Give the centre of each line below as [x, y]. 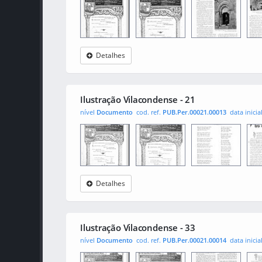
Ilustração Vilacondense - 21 [138, 99]
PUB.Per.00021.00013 [194, 112]
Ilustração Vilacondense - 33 [138, 227]
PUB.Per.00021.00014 [194, 240]
